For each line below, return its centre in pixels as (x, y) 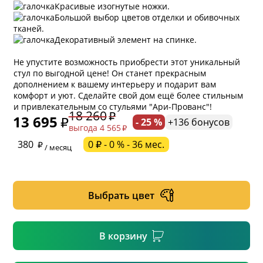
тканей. (29, 28)
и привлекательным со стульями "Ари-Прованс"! (113, 106)
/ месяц (58, 148)
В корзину (123, 236)
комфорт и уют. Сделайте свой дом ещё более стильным (129, 95)
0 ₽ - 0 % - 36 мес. (127, 144)
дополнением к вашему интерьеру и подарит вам (115, 84)
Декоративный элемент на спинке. (126, 39)
